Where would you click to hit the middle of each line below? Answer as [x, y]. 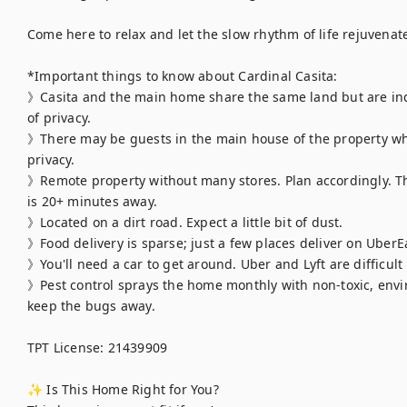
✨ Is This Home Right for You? [123, 389]
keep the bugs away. [91, 306]
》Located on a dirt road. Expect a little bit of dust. [185, 222]
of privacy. [60, 118]
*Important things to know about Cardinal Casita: [183, 76]
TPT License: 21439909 [98, 347]
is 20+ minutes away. [92, 201]
